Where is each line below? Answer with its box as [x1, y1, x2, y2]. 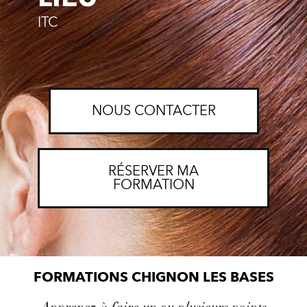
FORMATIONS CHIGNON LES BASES [33, 267, 274, 286]
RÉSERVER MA [108, 161, 199, 180]
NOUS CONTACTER [91, 101, 216, 120]
